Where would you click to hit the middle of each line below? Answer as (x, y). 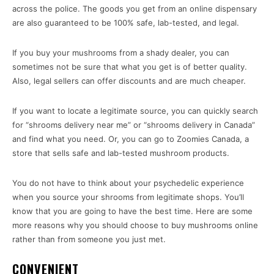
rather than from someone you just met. (89, 239)
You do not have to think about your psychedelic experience (128, 183)
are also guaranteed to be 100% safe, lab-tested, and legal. (126, 23)
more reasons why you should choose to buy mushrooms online (135, 225)
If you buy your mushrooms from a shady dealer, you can (121, 53)
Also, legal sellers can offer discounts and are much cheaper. (129, 81)
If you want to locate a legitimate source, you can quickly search (135, 111)
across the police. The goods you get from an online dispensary (135, 9)
